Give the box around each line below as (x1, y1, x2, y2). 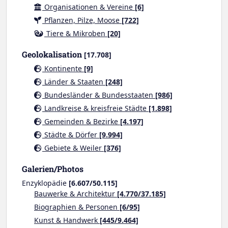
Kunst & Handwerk (34, 215, 100, 225)
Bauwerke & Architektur (34, 189, 117, 198)
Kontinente (42, 64, 84, 73)
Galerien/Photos (22, 163, 83, 174)
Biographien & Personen (34, 202, 120, 212)
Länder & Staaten (42, 77, 105, 87)
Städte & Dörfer (42, 130, 99, 139)
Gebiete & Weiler (42, 143, 104, 153)
